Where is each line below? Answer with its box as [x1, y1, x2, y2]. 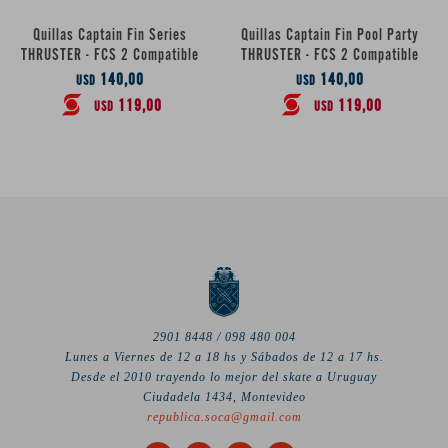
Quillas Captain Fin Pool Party [241, 24, 419, 46]
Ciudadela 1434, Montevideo [142, 389, 306, 404]
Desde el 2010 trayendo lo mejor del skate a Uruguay [71, 369, 377, 384]
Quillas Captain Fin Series [33, 24, 187, 46]
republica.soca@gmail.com [146, 409, 302, 424]
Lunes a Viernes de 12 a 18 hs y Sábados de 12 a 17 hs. [64, 349, 384, 364]
